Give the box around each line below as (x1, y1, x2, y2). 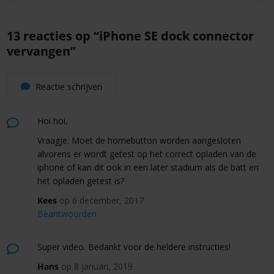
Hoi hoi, (37, 115, 68, 127)
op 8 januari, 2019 (61, 261, 133, 273)
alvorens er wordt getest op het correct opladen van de (37, 148, 256, 160)
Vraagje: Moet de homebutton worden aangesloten (37, 135, 241, 147)
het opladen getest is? (37, 175, 124, 187)
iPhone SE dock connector (98, 27, 254, 44)
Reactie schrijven (32, 80, 102, 92)
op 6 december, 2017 (59, 194, 144, 207)
